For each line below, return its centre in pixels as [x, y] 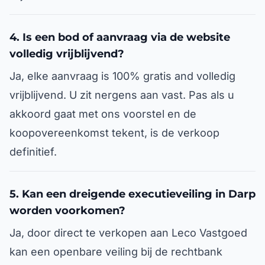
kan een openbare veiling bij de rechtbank [116, 252]
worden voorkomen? [67, 211]
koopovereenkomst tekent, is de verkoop [114, 133]
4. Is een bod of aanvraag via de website [120, 37]
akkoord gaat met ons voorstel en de [103, 114]
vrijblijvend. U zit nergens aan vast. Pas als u [122, 95]
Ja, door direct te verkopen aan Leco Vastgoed [128, 233]
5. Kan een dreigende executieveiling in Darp [132, 194]
